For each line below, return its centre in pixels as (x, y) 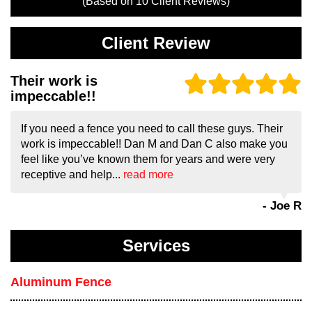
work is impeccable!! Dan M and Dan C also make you (154, 144)
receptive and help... (72, 175)
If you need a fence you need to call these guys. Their (152, 129)
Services (156, 246)
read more (148, 175)
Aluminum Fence (61, 282)
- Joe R (282, 206)
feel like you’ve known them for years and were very (148, 159)
